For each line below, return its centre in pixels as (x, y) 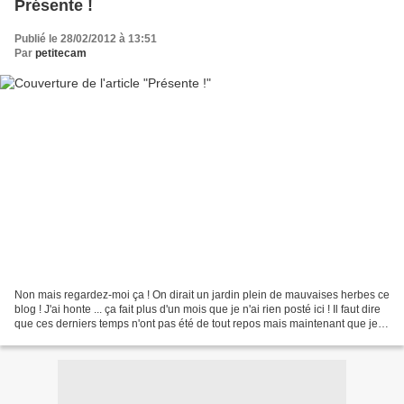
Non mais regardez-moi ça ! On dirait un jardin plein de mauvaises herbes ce (202, 294)
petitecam (61, 54)
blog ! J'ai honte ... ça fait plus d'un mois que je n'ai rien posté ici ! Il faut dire (197, 309)
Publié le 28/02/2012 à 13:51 (86, 39)
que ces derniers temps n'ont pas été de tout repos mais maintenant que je (196, 323)
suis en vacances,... (62, 338)
